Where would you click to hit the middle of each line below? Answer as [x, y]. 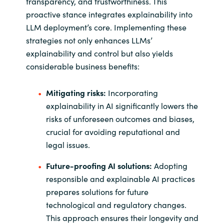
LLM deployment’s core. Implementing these [106, 27]
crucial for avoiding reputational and [113, 132]
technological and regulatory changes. [116, 205]
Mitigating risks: [76, 93]
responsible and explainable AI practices [120, 179]
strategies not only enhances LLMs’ [89, 40]
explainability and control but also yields [99, 53]
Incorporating [132, 93]
